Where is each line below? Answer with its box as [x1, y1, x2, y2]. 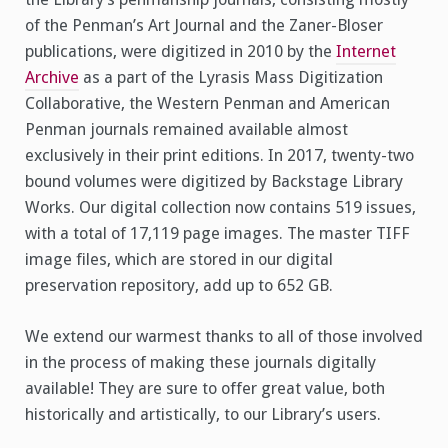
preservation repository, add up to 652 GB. [25, 276, 333, 296]
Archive [25, 68, 79, 88]
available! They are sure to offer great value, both [25, 378, 385, 398]
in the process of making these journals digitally [25, 352, 376, 372]
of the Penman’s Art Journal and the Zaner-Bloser [25, 16, 383, 36]
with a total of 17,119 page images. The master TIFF [25, 224, 410, 244]
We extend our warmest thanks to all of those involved [25, 326, 423, 346]
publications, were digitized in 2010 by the [25, 42, 336, 62]
